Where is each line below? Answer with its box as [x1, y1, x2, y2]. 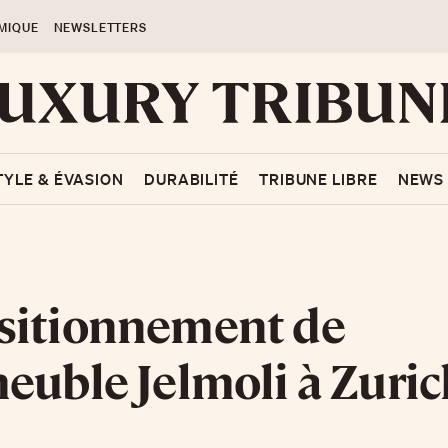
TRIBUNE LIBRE [258, 169, 378, 189]
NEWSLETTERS [53, 19, 147, 36]
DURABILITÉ [143, 169, 239, 189]
